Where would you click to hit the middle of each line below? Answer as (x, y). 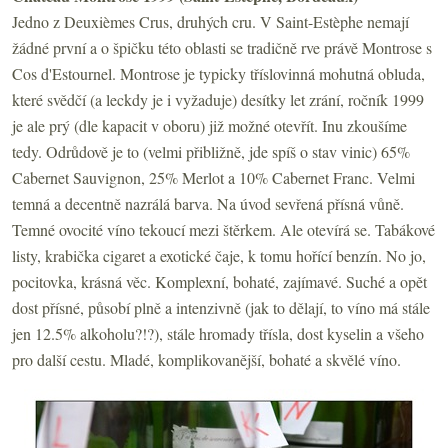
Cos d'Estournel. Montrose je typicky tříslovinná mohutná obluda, (218, 73)
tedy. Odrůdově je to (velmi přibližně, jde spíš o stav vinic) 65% (211, 151)
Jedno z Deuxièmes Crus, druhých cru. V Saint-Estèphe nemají (210, 21)
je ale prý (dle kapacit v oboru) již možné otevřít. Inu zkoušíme (209, 125)
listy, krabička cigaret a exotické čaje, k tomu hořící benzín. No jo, (219, 255)
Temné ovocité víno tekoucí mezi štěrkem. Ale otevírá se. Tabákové (223, 229)
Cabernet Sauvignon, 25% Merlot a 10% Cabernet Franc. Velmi (213, 177)
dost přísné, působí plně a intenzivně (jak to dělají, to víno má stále (221, 307)
